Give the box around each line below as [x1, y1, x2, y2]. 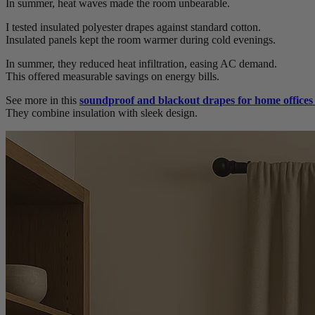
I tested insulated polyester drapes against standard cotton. [6, 21, 261, 34]
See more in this [6, 94, 79, 107]
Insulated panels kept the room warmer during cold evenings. [6, 34, 276, 46]
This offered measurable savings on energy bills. [6, 70, 219, 83]
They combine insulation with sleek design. [6, 107, 198, 120]
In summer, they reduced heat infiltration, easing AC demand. [6, 58, 277, 70]
